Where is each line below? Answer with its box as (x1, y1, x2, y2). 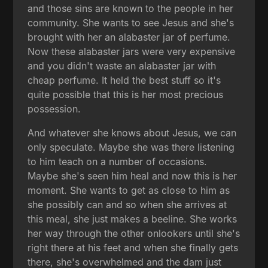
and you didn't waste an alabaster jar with (28, 59, 217, 72)
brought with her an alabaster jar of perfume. (28, 31, 231, 43)
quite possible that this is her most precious (28, 88, 224, 100)
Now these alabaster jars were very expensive (28, 45, 236, 57)
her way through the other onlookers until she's (28, 227, 240, 239)
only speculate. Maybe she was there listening (28, 141, 235, 153)
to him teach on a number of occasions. (28, 155, 208, 167)
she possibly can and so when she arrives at (28, 198, 227, 211)
